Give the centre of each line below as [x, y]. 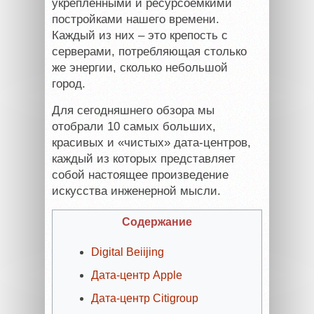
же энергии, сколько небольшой [140, 67]
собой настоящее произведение [140, 175]
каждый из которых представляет [144, 158]
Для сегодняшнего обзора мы [133, 110]
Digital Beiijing [128, 252]
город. [69, 83]
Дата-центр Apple [137, 275]
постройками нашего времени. [136, 19]
